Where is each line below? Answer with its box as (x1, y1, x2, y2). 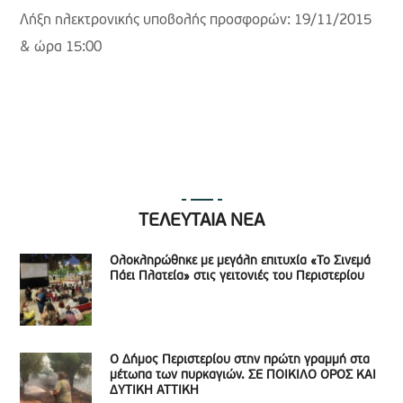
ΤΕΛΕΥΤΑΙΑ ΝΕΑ (139, 211, 264, 230)
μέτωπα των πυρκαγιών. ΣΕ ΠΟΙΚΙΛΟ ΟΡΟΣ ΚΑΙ (110, 368, 377, 382)
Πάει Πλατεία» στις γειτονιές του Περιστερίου (110, 269, 365, 283)
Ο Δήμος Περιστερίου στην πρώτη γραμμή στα (110, 353, 371, 367)
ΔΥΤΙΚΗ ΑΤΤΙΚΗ (110, 383, 200, 398)
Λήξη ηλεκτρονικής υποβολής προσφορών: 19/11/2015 (20, 13, 372, 28)
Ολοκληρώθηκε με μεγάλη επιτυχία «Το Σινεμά (110, 254, 372, 268)
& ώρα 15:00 (20, 40, 106, 55)
